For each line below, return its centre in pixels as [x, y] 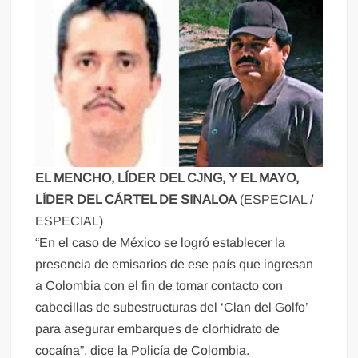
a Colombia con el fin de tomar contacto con [159, 286]
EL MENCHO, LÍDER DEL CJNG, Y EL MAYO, [167, 178]
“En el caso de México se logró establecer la [161, 243]
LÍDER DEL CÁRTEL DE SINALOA [138, 200]
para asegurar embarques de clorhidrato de [158, 329]
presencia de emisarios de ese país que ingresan [175, 265]
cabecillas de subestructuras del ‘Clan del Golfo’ [172, 308]
